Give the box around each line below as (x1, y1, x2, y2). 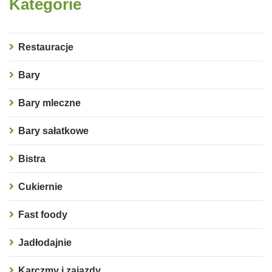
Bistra (18, 153, 46, 164)
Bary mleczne (18, 97, 81, 108)
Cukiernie (18, 181, 63, 192)
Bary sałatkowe (18, 125, 89, 136)
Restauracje (18, 41, 73, 52)
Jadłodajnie (18, 237, 72, 248)
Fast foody (18, 209, 67, 220)
